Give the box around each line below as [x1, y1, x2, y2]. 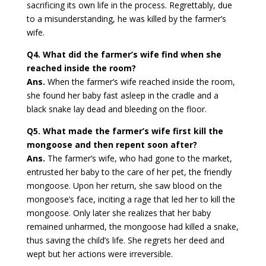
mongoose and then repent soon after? [26, 139, 197, 151]
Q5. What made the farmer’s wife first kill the [26, 125, 223, 137]
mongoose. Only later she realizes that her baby [26, 207, 211, 219]
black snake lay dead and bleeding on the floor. [26, 103, 207, 115]
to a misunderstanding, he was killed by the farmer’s [26, 13, 226, 25]
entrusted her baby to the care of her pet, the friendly [26, 166, 232, 178]
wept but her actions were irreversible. [26, 248, 173, 260]
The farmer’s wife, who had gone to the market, [45, 153, 232, 164]
